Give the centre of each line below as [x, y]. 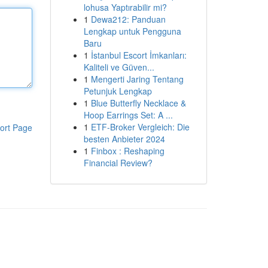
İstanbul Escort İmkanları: [138, 55]
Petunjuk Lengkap [118, 91]
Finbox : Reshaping [127, 151]
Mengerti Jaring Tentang [137, 79]
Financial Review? [118, 163]
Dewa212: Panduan [128, 19]
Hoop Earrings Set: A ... [128, 115]
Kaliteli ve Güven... [119, 67]
